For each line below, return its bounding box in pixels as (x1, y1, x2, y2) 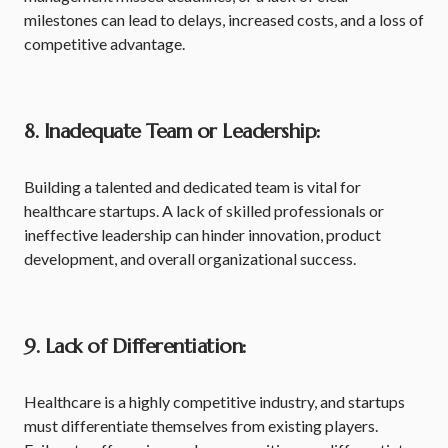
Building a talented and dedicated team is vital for (24, 177, 361, 196)
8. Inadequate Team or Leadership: (24, 119, 321, 144)
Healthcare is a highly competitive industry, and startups (24, 392, 405, 411)
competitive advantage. (24, 34, 185, 53)
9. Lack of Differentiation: (24, 334, 247, 359)
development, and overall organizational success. (24, 249, 356, 268)
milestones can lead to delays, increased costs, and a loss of (24, 10, 424, 29)
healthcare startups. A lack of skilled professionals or (24, 201, 384, 220)
